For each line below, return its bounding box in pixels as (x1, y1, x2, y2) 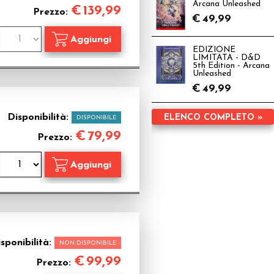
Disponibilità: (7, 113, 72, 122)
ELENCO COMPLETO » (164, 113, 262, 122)
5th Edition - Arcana (193, 62, 270, 70)
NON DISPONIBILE (59, 240, 116, 246)
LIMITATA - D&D (193, 54, 261, 62)
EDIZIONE (193, 46, 235, 54)
